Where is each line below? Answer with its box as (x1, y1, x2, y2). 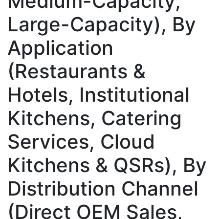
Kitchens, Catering (7, 106, 182, 130)
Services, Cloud (7, 129, 155, 153)
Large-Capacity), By (7, 12, 196, 36)
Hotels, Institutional (7, 82, 190, 107)
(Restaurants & (7, 59, 146, 83)
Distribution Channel (7, 176, 198, 200)
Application (7, 35, 113, 60)
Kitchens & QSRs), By (7, 153, 207, 177)
